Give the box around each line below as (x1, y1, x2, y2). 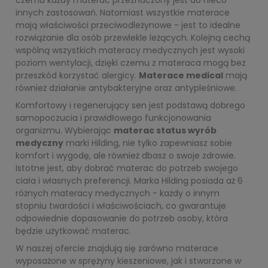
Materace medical (139, 69, 223, 81)
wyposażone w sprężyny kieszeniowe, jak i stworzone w (16, 254, 241, 267)
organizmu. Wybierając (16, 124, 114, 136)
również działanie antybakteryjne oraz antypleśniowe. (16, 81, 237, 94)
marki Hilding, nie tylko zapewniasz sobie (63, 136, 232, 149)
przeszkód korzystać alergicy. (16, 69, 139, 81)
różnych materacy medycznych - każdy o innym (16, 187, 220, 199)
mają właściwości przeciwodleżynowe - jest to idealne (16, 19, 240, 31)
